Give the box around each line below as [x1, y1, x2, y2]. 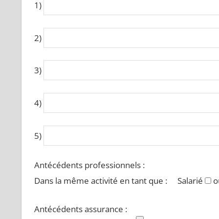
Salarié [177, 175, 203, 187]
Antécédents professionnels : [34, 159, 145, 171]
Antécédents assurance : [34, 203, 127, 215]
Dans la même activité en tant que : [34, 175, 169, 187]
